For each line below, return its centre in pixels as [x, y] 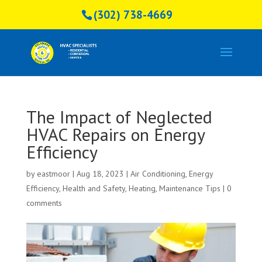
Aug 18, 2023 [100, 174]
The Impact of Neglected [119, 117]
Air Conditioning [158, 174]
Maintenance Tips [189, 188]
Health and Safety [94, 188]
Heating [142, 188]
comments [44, 203]
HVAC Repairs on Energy [115, 134]
